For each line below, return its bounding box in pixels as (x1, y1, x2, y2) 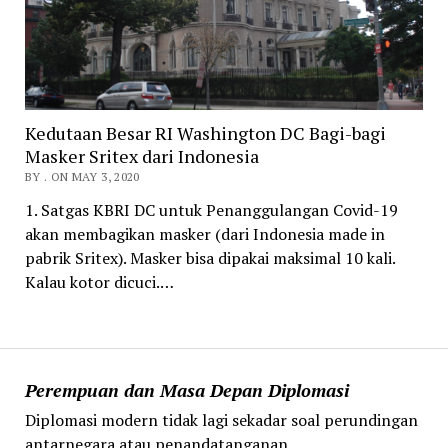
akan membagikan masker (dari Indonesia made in (24, 222, 385, 245)
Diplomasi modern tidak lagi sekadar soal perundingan (24, 408, 418, 431)
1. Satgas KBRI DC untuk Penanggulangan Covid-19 (24, 198, 398, 221)
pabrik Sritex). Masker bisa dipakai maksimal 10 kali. (24, 246, 395, 269)
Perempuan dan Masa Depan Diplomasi (24, 377, 349, 402)
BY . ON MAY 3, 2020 (24, 168, 140, 184)
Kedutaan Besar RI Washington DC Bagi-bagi (24, 120, 386, 145)
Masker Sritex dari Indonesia (24, 143, 259, 168)
